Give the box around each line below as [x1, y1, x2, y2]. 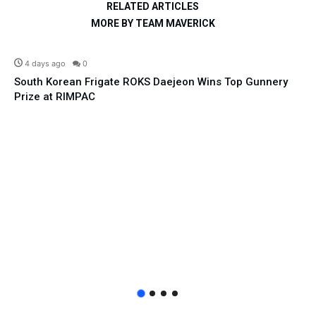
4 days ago [25, 59, 66, 69]
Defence [263, 37, 297, 49]
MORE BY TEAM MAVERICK [90, 18, 215, 30]
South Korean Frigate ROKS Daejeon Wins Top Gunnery [14, 75, 288, 89]
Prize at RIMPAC [14, 90, 95, 104]
